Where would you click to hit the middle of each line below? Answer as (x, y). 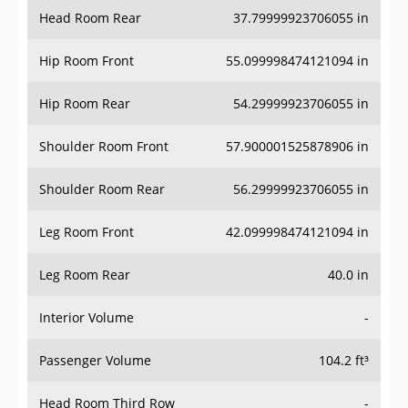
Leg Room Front (87, 232)
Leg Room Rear (85, 275)
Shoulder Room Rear (102, 189)
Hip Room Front (87, 61)
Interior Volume (87, 318)
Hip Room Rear (85, 104)
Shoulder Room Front (104, 147)
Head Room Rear (90, 18)
